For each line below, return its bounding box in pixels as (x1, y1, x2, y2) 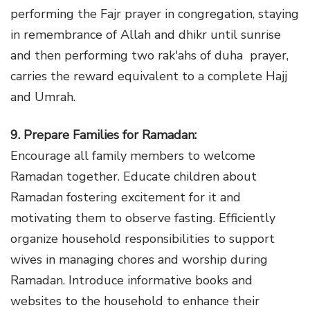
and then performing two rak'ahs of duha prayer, (10, 46, 289, 64)
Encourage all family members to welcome (10, 147, 255, 164)
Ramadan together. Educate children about (10, 167, 257, 185)
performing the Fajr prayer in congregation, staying (10, 5, 299, 22)
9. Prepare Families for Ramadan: (10, 126, 197, 143)
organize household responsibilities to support (10, 230, 275, 247)
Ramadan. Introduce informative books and (10, 271, 253, 289)
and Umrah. (10, 88, 75, 105)
